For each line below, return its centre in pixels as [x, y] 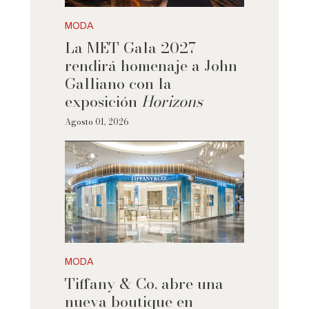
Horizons [172, 102]
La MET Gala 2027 [130, 48]
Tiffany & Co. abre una [144, 283]
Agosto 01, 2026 [97, 122]
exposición [103, 102]
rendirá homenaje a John [151, 66]
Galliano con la [118, 84]
